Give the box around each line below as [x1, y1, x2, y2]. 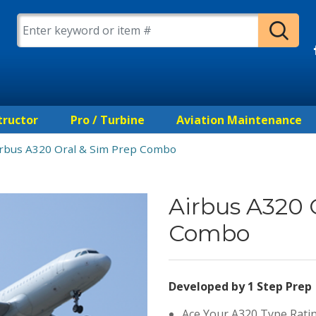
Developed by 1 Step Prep [169, 279, 312, 295]
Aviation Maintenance [176, 112, 303, 128]
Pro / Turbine [70, 112, 145, 128]
